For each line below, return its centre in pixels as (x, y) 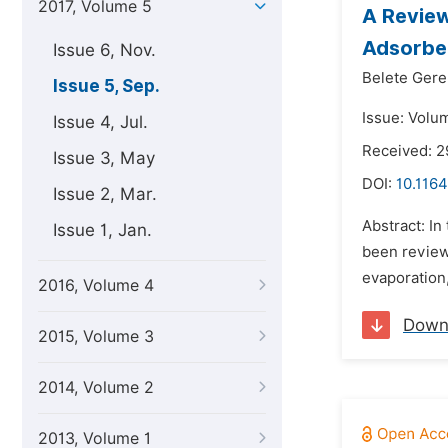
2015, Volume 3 (96, 336)
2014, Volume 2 (96, 387)
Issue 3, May (104, 158)
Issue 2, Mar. (105, 194)
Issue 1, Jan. (102, 230)
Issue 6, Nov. (104, 50)
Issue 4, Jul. (100, 122)
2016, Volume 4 (96, 285)
